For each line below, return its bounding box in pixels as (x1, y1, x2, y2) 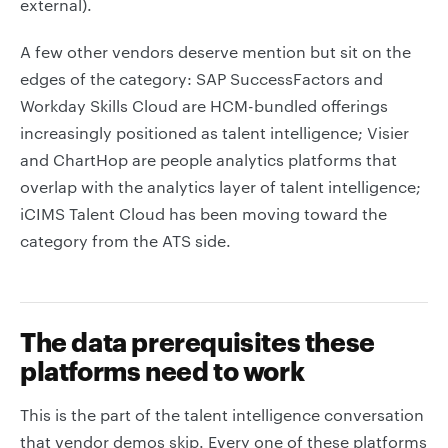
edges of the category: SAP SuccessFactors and (20, 69, 383, 88)
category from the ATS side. (20, 231, 231, 250)
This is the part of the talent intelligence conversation (20, 405, 424, 424)
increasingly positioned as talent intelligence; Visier (20, 123, 409, 142)
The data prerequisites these (20, 326, 375, 357)
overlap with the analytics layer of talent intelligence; (20, 177, 421, 196)
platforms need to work (20, 355, 305, 386)
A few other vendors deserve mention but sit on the (20, 42, 411, 61)
